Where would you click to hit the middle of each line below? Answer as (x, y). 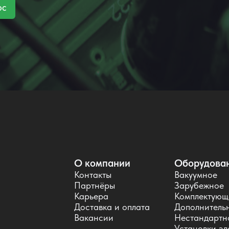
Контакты (93, 175)
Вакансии (94, 218)
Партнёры (94, 186)
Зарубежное (199, 186)
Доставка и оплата (112, 207)
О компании (102, 163)
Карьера (91, 196)
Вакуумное (196, 175)
